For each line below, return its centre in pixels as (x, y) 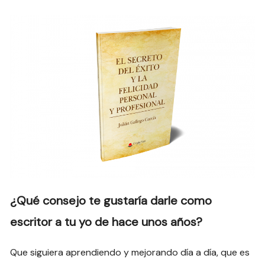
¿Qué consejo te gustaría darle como (111, 200)
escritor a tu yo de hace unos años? (106, 222)
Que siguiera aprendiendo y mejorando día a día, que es (130, 252)
